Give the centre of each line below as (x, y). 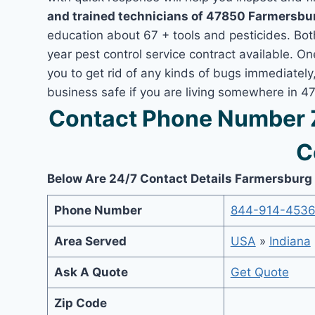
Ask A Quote (91, 272)
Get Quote (259, 272)
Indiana (290, 241)
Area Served (90, 241)
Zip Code (80, 303)
